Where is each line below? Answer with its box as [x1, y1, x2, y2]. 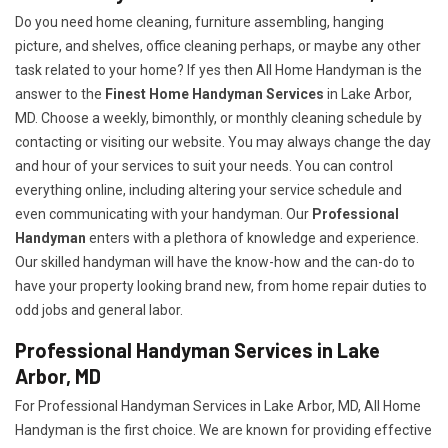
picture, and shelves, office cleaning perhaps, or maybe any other [15, 38, 421, 55]
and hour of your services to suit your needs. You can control [15, 158, 393, 175]
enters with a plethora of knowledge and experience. [86, 230, 419, 247]
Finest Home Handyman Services [102, 86, 324, 103]
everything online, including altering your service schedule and [15, 182, 402, 199]
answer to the [15, 86, 102, 103]
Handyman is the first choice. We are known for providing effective [15, 422, 432, 439]
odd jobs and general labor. [15, 302, 183, 319]
